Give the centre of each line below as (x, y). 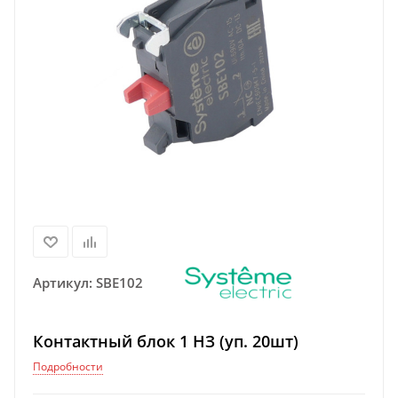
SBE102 (119, 283)
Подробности (68, 366)
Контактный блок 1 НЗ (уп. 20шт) (166, 341)
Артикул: (63, 283)
